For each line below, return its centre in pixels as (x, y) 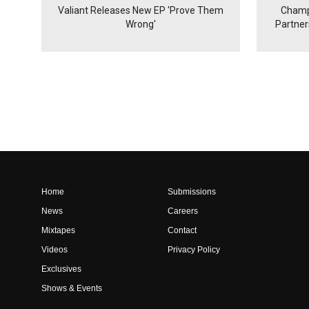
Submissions (192, 192)
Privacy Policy (194, 250)
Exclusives (61, 269)
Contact (182, 231)
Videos (54, 250)
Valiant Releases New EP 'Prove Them (140, 11)
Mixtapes (58, 231)
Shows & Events (72, 289)
